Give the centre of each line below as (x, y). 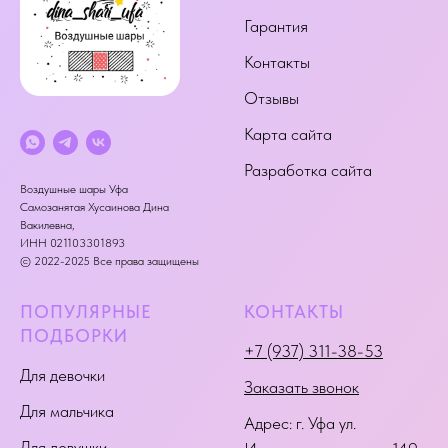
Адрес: (270, 423)
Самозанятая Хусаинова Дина (94, 207)
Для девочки (62, 375)
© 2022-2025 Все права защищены (109, 261)
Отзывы (271, 97)
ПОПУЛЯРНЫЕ (86, 312)
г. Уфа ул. (326, 423)
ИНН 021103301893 (72, 243)
